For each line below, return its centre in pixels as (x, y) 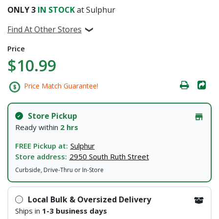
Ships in (28, 211)
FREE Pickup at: (41, 146)
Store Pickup (52, 116)
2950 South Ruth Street (109, 156)
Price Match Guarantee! (60, 86)
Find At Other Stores (44, 29)
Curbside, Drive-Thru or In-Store (59, 170)
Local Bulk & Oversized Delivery (89, 199)
